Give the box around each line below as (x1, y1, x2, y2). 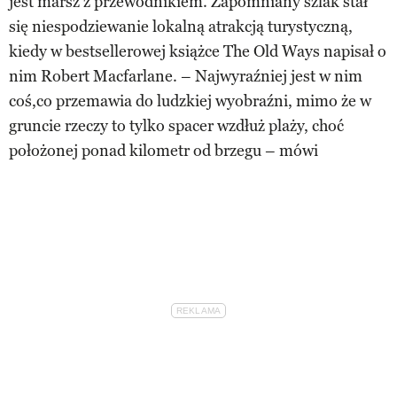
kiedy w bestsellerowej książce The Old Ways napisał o (9, 41, 386, 61)
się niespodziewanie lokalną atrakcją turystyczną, (9, 16, 353, 36)
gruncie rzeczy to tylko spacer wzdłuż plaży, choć (9, 115, 344, 136)
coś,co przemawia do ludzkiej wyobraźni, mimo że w (9, 90, 371, 111)
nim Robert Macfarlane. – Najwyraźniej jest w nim (9, 66, 362, 86)
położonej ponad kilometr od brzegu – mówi (9, 140, 318, 160)
